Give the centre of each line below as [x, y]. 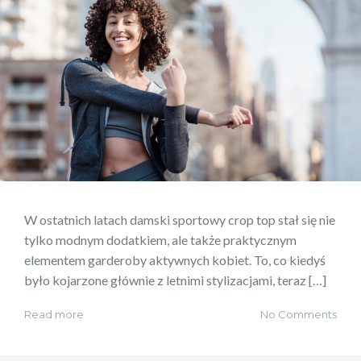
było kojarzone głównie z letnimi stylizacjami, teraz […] [175, 280]
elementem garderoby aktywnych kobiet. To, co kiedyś [175, 260]
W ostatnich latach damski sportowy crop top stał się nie [180, 220]
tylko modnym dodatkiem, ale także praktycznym [160, 240]
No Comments [299, 315]
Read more [54, 315]
